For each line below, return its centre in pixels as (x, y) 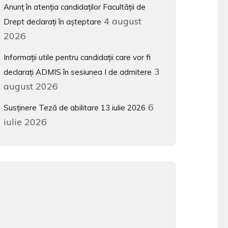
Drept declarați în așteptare (53, 22)
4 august (123, 21)
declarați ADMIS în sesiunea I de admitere (78, 72)
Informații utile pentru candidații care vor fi (77, 57)
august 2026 (31, 86)
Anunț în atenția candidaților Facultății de (75, 7)
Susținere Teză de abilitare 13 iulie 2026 (75, 108)
